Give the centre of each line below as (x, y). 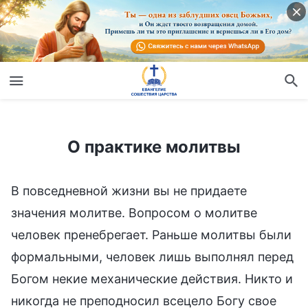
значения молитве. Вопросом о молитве (134, 212)
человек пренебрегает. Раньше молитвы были (151, 234)
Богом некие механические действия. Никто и (152, 278)
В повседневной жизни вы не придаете (129, 190)
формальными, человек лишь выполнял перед (152, 256)
